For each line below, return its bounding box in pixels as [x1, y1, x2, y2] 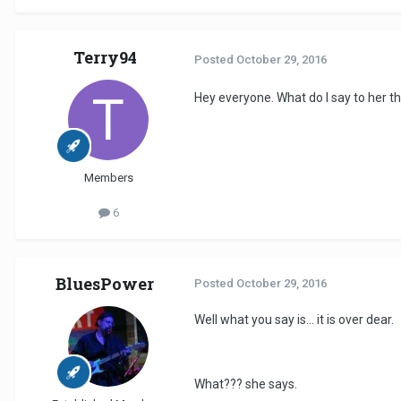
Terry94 [73, 47, 137, 69]
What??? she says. [194, 377, 297, 392]
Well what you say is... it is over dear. [194, 312, 394, 328]
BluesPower [55, 273, 154, 295]
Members [83, 171, 133, 185]
